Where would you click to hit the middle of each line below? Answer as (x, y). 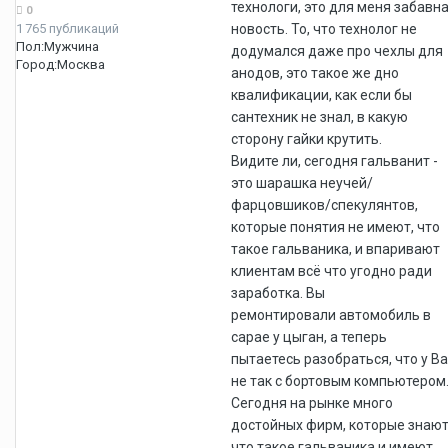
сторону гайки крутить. (306, 138)
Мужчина (71, 46)
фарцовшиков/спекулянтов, (324, 204)
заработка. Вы (278, 292)
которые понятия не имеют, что (335, 226)
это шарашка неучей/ (302, 182)
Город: (36, 64)
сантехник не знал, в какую (319, 116)
